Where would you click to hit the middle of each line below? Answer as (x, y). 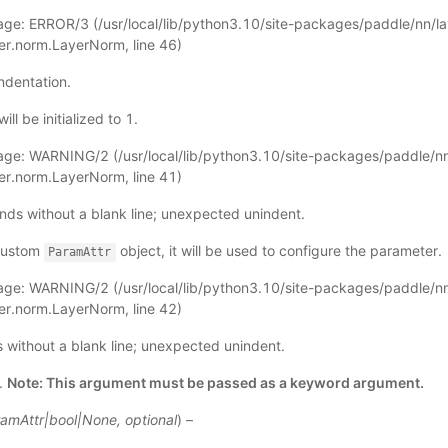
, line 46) (153, 45)
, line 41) (153, 177)
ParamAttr (80, 252)
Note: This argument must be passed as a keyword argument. (215, 383)
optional (150, 420)
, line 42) (153, 309)
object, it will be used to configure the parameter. (279, 251)
